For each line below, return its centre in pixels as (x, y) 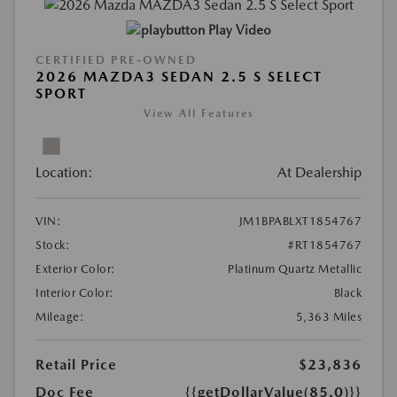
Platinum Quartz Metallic (295, 269)
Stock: (53, 245)
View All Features (198, 114)
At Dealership (319, 173)
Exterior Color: (76, 269)
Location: (64, 173)
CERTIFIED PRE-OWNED (116, 60)
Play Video (239, 31)
